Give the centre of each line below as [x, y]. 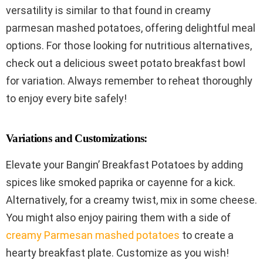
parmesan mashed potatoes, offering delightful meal [131, 28]
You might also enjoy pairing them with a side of [118, 217]
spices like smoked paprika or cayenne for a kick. [121, 182]
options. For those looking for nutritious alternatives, [129, 45]
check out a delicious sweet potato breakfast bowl [126, 63]
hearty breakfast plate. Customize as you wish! [117, 252]
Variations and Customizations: [77, 138]
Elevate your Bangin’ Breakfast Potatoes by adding [124, 164]
